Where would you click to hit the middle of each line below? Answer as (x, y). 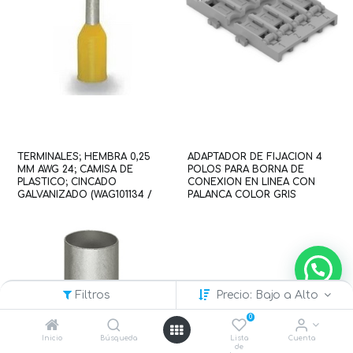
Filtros (92, 295)
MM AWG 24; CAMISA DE (75, 169)
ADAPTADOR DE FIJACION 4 (255, 156)
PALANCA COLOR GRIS (242, 194)
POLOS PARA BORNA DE (246, 169)
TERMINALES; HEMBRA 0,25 (84, 156)
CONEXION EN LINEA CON (251, 182)
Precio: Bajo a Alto (268, 295)
